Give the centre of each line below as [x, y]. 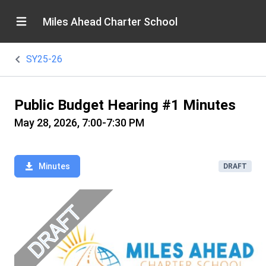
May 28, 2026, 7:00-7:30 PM [79, 123]
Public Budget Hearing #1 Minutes [125, 105]
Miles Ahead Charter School [110, 21]
